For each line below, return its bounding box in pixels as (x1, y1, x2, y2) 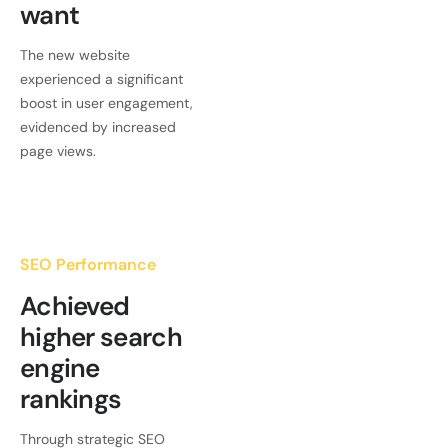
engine (20, 351, 100, 386)
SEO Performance (20, 254, 156, 276)
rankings (20, 382, 122, 417)
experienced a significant (20, 70, 183, 89)
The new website (20, 46, 130, 65)
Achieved (20, 289, 130, 324)
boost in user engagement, (20, 94, 193, 113)
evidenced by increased (20, 118, 176, 137)
